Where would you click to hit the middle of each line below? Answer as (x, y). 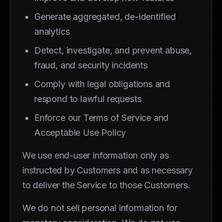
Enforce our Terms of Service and (102, 117)
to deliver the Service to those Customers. (106, 185)
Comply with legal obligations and (102, 84)
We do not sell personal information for (100, 208)
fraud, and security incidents (91, 65)
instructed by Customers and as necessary (108, 170)
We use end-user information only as (96, 155)
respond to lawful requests (88, 99)
